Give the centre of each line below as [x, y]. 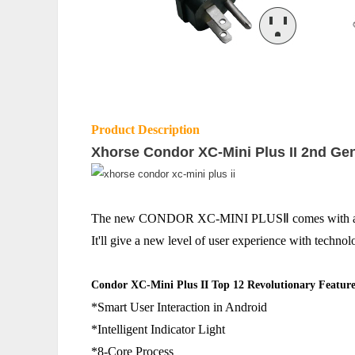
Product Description [145, 130]
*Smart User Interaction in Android [179, 307]
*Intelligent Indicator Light [158, 329]
